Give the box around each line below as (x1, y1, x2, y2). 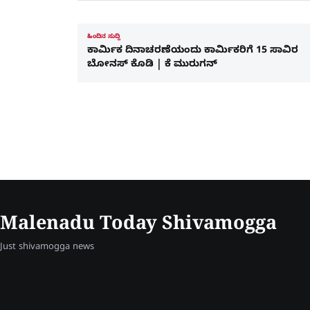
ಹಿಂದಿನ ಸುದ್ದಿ (87, 33, 120, 42)
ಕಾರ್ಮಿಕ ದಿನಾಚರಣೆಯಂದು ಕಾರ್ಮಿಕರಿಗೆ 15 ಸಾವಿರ (87, 45, 298, 59)
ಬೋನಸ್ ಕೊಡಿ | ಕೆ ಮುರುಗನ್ (87, 59, 220, 73)
